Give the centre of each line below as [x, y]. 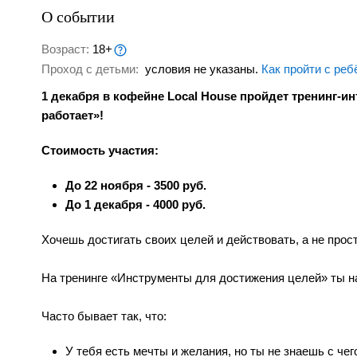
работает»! [73, 116]
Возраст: [67, 49]
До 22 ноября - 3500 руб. [136, 186]
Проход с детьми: [92, 69]
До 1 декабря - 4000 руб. [135, 205]
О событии [78, 16]
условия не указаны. [202, 69]
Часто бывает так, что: [104, 316]
